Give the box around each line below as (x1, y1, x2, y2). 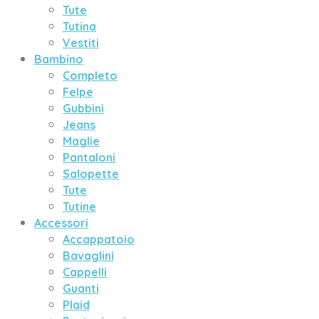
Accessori (34, 216, 88, 230)
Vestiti (63, 36, 99, 50)
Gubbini (63, 101, 104, 115)
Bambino (34, 52, 83, 66)
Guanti (63, 281, 99, 296)
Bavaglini (63, 249, 114, 263)
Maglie (63, 134, 100, 148)
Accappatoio (63, 232, 135, 246)
